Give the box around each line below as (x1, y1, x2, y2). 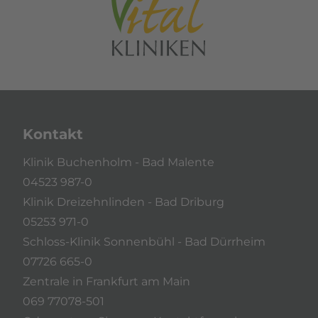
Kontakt (23, 125, 83, 143)
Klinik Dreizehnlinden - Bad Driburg (23, 194, 224, 209)
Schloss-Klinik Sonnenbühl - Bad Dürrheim (23, 234, 265, 248)
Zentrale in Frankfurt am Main (23, 274, 190, 288)
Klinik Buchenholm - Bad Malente (23, 155, 214, 169)
